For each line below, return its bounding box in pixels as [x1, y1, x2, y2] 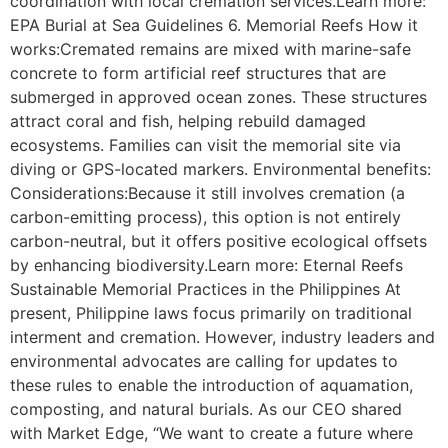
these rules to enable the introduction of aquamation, [10, 374, 413, 395]
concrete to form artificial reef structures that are [10, 62, 386, 83]
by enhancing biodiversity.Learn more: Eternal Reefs [10, 254, 403, 275]
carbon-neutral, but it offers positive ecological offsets [10, 230, 427, 251]
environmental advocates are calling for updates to [10, 350, 398, 371]
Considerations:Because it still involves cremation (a [10, 182, 405, 203]
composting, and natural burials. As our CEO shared [10, 398, 402, 419]
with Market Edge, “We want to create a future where [10, 422, 413, 443]
